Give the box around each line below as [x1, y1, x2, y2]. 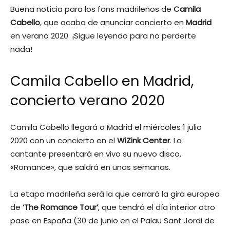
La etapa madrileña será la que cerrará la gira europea [10, 188, 220, 200]
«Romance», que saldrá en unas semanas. [10, 162, 170, 173]
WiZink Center [117, 135, 170, 146]
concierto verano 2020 [10, 91, 165, 110]
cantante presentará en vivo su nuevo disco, [10, 148, 181, 160]
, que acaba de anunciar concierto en [40, 17, 186, 28]
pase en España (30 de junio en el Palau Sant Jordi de [10, 215, 215, 226]
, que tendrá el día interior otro [98, 202, 215, 213]
